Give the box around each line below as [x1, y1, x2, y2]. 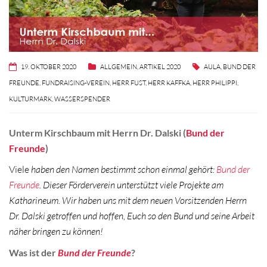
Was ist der [9, 246, 58, 258]
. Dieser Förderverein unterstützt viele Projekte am [39, 179, 223, 191]
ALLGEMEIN [100, 62, 137, 71]
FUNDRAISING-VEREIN [42, 78, 110, 87]
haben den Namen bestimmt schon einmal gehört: [29, 163, 216, 176]
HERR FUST [112, 78, 145, 87]
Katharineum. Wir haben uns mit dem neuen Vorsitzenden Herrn [9, 194, 247, 207]
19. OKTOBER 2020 [21, 62, 76, 71]
